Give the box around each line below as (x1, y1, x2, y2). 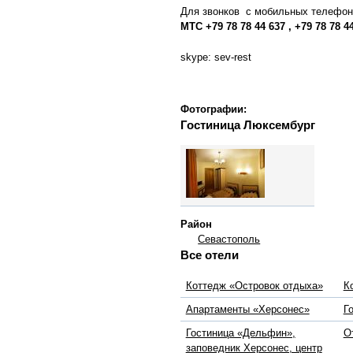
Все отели (180, 248, 239, 262)
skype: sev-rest (180, 51, 251, 64)
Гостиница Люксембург (180, 119, 315, 132)
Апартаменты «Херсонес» (185, 303, 310, 316)
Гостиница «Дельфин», (185, 327, 295, 340)
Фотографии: (180, 103, 250, 116)
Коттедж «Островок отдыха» (185, 280, 323, 292)
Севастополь (198, 232, 261, 245)
